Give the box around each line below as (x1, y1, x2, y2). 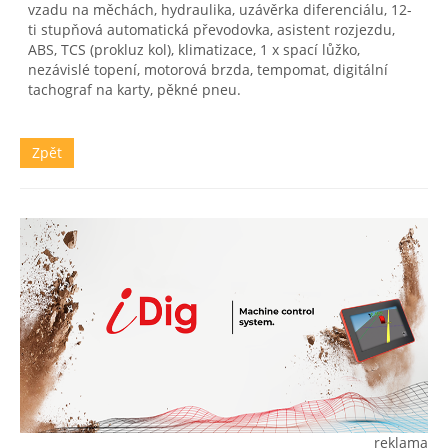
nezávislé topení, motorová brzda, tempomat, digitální (28, 60, 388, 80)
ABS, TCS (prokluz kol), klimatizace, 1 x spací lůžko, (28, 40, 360, 60)
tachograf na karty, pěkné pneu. (28, 80, 241, 100)
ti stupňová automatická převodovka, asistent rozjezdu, (28, 20, 395, 40)
